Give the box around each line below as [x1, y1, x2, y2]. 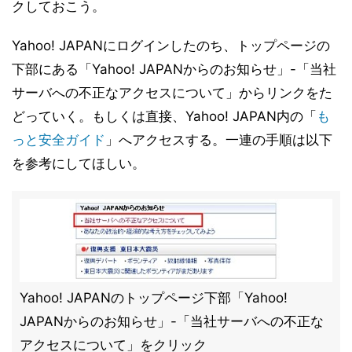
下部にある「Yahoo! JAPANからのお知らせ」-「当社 [12, 61, 336, 77]
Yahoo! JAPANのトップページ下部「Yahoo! [20, 290, 288, 306]
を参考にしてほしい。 [12, 156, 145, 171]
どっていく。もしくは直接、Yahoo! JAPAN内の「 [12, 108, 317, 124]
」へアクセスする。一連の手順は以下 [105, 132, 332, 148]
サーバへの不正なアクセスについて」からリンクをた [12, 85, 332, 101]
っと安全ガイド [12, 132, 105, 148]
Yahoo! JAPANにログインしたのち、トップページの [12, 38, 330, 53]
